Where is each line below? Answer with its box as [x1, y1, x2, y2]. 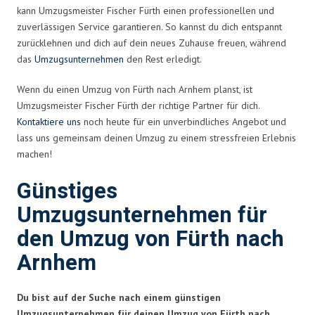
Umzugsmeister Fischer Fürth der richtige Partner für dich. [17, 98, 259, 112]
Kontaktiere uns [17, 115, 81, 128]
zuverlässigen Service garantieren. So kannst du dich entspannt [17, 20, 282, 33]
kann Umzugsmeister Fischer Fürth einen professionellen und [17, 4, 274, 17]
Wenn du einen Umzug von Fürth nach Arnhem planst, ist [17, 82, 252, 96]
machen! [17, 147, 52, 160]
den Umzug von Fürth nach [17, 223, 284, 255]
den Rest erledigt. [124, 52, 202, 65]
